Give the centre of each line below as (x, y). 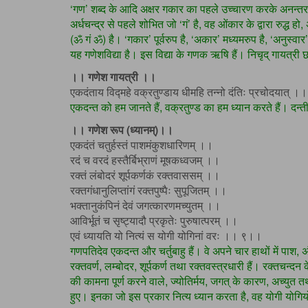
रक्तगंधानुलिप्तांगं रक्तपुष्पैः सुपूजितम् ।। (148, 190)
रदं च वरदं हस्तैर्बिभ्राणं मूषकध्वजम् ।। (145, 160)
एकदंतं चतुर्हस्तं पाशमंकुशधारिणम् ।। (142, 145)
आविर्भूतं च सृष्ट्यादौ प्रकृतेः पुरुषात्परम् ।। (154, 221)
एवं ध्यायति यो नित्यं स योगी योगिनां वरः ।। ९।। (166, 236)
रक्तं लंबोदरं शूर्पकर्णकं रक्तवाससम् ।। (145, 175)
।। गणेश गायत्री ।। (113, 77)
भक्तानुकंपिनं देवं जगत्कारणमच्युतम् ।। (145, 206)
